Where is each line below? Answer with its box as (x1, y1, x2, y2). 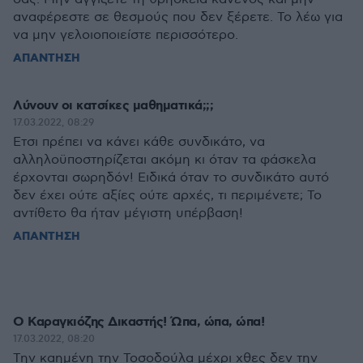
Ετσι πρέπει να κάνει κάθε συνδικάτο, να (13, 135, 265, 150)
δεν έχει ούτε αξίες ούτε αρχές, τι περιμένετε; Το (13, 188, 322, 203)
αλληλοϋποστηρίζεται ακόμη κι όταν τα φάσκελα (13, 152, 316, 168)
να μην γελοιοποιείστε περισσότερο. (13, 28, 238, 43)
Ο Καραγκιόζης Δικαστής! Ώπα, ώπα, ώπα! (13, 314, 264, 331)
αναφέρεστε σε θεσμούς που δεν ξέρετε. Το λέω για (13, 10, 343, 25)
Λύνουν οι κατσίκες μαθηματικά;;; (13, 97, 213, 114)
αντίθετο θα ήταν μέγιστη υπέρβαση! (13, 206, 243, 221)
